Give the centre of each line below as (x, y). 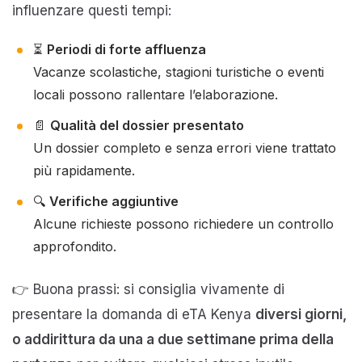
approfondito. (75, 246)
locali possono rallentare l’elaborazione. (156, 94)
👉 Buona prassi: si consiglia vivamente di (148, 289)
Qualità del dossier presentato (147, 125)
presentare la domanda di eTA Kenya (134, 314)
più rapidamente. (84, 170)
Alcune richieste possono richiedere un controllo (183, 223)
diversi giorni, (301, 314)
